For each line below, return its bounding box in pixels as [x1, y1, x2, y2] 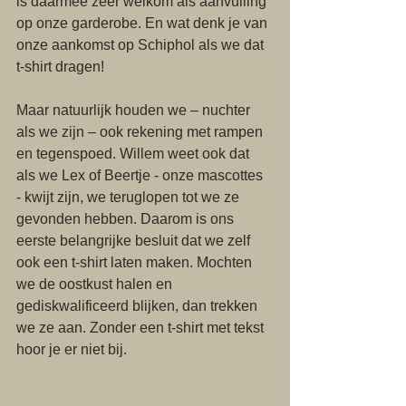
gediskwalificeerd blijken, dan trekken [16, 298, 261, 314]
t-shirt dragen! [16, 59, 108, 74]
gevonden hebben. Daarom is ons [16, 211, 237, 227]
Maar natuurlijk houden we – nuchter [16, 102, 254, 118]
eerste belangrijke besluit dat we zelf [16, 233, 254, 248]
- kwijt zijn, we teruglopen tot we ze [16, 189, 243, 205]
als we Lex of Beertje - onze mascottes [16, 168, 266, 183]
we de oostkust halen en [16, 276, 176, 292]
